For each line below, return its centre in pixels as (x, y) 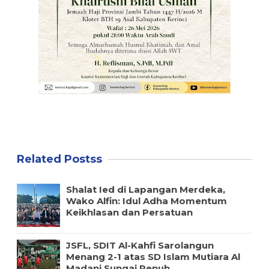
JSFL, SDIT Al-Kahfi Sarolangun (140, 245)
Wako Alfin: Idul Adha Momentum (146, 201)
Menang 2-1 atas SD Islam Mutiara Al (153, 256)
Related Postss (59, 159)
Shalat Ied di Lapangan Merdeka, (145, 189)
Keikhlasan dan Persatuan (129, 212)
